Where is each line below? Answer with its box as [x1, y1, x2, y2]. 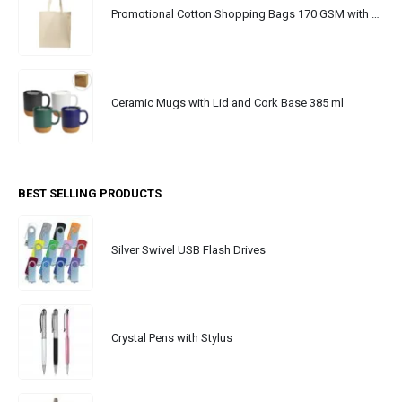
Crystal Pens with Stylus [111, 331, 232, 345]
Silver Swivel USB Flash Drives [111, 242, 266, 257]
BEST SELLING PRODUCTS [18, 187, 162, 201]
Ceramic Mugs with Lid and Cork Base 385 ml [111, 96, 344, 110]
